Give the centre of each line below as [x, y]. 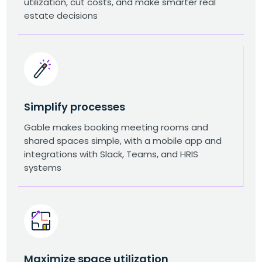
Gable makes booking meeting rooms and [116, 127]
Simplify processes [75, 107]
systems [43, 168]
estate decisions [61, 16]
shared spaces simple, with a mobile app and [123, 141]
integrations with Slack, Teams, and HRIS [111, 154]
